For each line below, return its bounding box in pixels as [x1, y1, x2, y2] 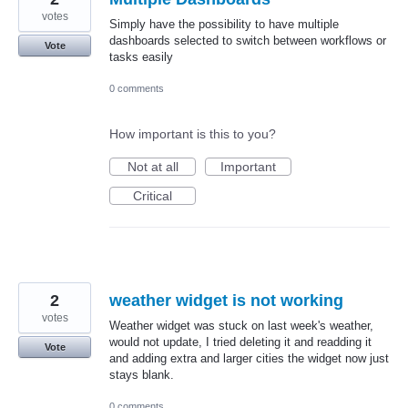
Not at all [127, 158, 178, 174]
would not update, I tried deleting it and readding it [109, 334, 372, 349]
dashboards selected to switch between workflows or [109, 33, 386, 47]
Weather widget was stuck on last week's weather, [109, 318, 373, 332]
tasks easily [109, 49, 173, 64]
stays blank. [109, 367, 174, 382]
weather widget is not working [109, 291, 343, 310]
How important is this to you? [109, 126, 276, 141]
